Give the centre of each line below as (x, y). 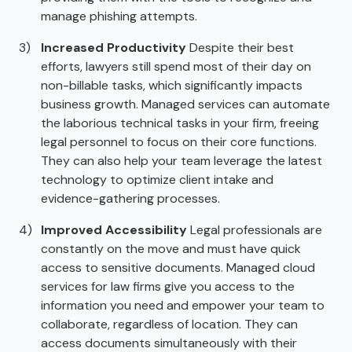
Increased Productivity (114, 47)
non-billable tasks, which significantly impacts (172, 85)
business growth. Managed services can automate (185, 104)
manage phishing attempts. (119, 16)
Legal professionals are (255, 229)
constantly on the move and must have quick (171, 248)
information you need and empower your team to (183, 305)
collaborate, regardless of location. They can (169, 324)
